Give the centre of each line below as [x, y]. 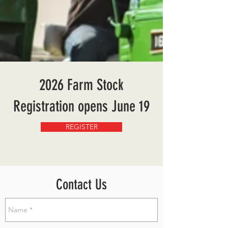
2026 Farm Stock [81, 85]
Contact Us [81, 184]
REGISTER [81, 127]
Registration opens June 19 [81, 106]
